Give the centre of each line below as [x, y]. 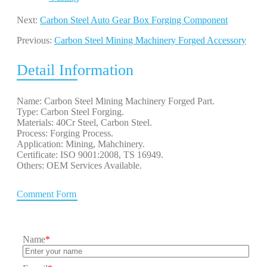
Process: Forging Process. [66, 133]
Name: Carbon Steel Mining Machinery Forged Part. [117, 101]
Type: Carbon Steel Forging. [72, 111]
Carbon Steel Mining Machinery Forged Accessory [150, 40]
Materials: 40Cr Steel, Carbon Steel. [86, 122]
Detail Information [75, 70]
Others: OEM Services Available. [80, 165]
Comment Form [46, 194]
